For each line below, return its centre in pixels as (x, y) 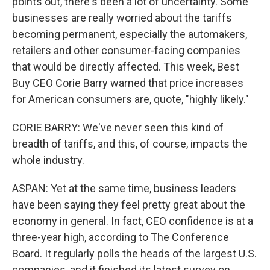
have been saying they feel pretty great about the (129, 205)
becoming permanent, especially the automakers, (130, 34)
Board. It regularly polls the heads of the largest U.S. (134, 253)
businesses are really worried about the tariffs (122, 18)
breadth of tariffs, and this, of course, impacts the (130, 144)
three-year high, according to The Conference (121, 237)
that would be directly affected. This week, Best (126, 67)
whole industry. (48, 160)
